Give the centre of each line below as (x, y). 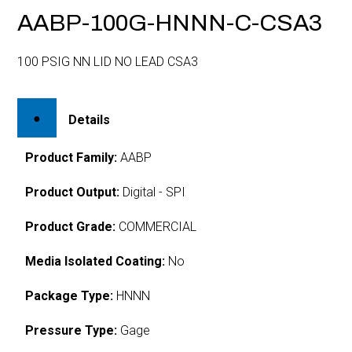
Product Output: (73, 192)
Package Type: (70, 295)
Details (90, 119)
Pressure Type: (71, 330)
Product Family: (71, 157)
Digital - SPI (153, 192)
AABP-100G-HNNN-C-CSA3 (170, 23)
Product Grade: (71, 226)
